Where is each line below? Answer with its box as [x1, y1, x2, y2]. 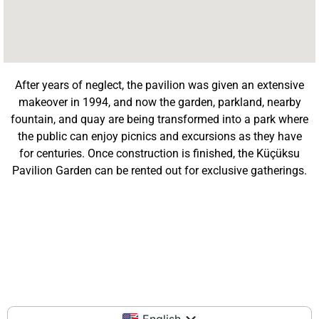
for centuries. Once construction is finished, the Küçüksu [19, 146, 300, 160]
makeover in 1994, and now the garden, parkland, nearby [18, 95, 301, 109]
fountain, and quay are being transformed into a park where [11, 112, 308, 126]
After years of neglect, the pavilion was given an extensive [15, 78, 304, 92]
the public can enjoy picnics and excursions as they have [17, 129, 302, 143]
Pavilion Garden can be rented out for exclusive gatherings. [12, 163, 307, 177]
